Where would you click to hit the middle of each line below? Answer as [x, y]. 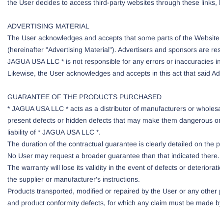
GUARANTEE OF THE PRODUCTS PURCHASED [84, 97]
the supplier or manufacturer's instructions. [74, 179]
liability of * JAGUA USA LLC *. [54, 132]
